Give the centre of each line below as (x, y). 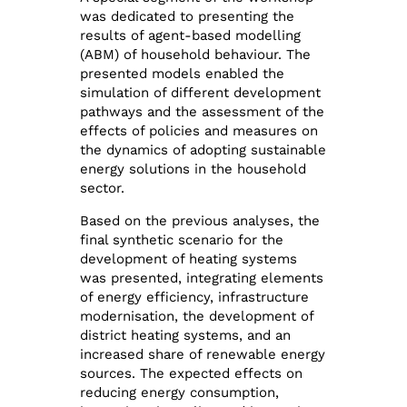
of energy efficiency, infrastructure (195, 297)
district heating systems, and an (186, 335)
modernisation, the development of (197, 316)
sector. (103, 189)
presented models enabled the (183, 74)
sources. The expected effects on (192, 373)
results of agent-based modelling (191, 36)
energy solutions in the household (194, 169)
